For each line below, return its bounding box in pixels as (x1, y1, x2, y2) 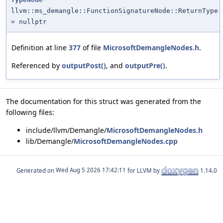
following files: (6, 107, 54, 117)
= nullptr (11, 17, 47, 25)
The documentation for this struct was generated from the (6, 96, 201, 106)
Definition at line (11, 42, 69, 52)
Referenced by (11, 60, 62, 70)
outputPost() (62, 60, 106, 70)
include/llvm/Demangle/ (26, 125, 107, 135)
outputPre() (125, 60, 165, 70)
